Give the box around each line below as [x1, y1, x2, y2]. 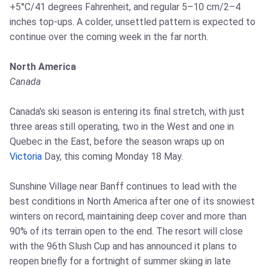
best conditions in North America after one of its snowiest [10, 196, 255, 208]
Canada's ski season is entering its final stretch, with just [10, 106, 245, 118]
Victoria [10, 151, 42, 163]
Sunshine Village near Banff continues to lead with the [10, 181, 237, 193]
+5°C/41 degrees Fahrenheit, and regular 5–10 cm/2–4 [10, 1, 240, 13]
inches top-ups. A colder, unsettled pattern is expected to [10, 16, 255, 28]
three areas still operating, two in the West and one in [10, 121, 234, 133]
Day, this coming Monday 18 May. [42, 151, 183, 163]
